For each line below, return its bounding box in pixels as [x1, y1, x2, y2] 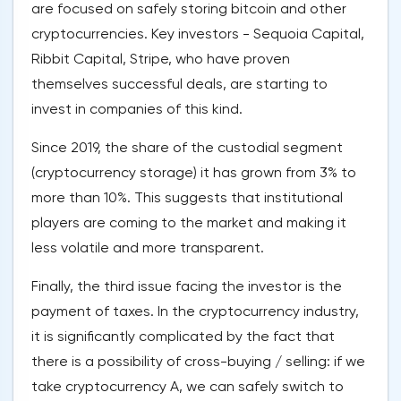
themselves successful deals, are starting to [31, 75, 328, 93]
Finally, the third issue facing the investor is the [31, 277, 342, 295]
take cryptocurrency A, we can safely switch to [31, 378, 344, 396]
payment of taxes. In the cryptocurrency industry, [31, 303, 359, 320]
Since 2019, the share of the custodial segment [31, 139, 343, 157]
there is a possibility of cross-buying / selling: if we [31, 353, 365, 371]
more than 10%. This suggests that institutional [31, 189, 343, 207]
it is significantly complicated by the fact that [31, 328, 335, 346]
